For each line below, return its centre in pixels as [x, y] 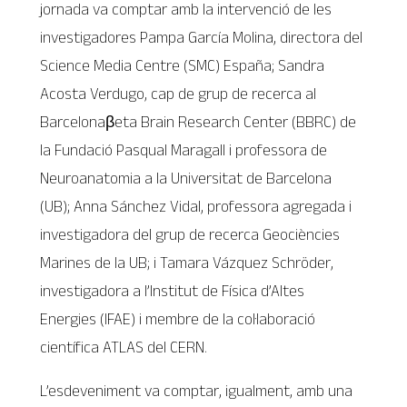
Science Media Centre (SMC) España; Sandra [183, 65]
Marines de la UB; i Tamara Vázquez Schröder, [187, 262]
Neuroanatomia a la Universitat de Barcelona [186, 178]
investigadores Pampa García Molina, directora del [202, 37]
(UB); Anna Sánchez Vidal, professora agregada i [196, 206]
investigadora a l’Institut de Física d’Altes [173, 290]
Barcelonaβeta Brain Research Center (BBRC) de [199, 121]
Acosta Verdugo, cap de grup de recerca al [179, 93]
